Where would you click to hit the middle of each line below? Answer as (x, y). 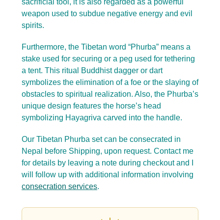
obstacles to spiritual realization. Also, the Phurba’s (110, 94)
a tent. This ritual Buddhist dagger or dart (92, 71)
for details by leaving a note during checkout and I (108, 163)
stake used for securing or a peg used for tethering (108, 59)
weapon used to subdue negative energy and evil (107, 14)
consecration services (59, 187)
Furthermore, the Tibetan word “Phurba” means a (106, 47)
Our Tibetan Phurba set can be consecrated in (101, 139)
